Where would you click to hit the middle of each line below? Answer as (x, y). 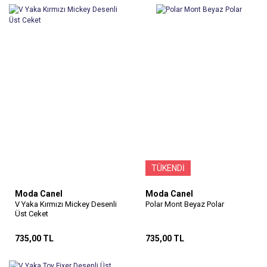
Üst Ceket (32, 214)
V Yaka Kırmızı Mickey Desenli (66, 204)
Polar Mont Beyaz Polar (185, 204)
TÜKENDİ (168, 168)
